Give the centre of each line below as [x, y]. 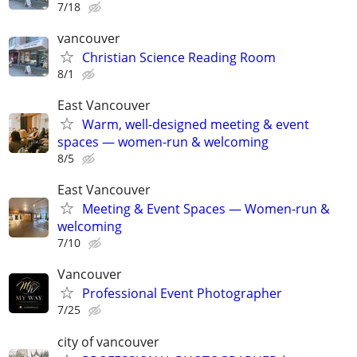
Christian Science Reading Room [179, 57]
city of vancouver [108, 341]
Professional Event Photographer [182, 294]
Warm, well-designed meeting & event [196, 125]
